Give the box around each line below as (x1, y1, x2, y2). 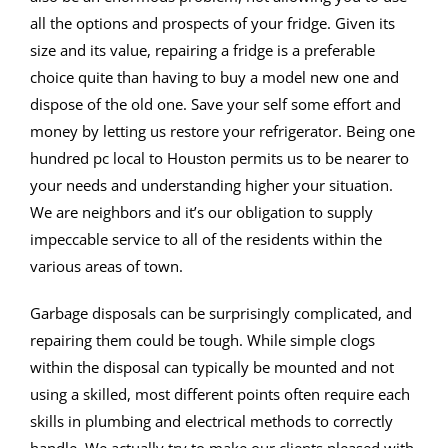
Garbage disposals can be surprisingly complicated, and (30, 303, 412, 324)
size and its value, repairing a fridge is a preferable (30, 40, 375, 61)
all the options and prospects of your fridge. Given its (30, 13, 395, 34)
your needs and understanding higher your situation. (30, 175, 393, 196)
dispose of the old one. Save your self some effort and (30, 94, 401, 115)
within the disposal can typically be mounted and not (30, 357, 394, 378)
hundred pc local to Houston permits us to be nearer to (30, 148, 409, 169)
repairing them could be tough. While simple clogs (30, 330, 375, 351)
